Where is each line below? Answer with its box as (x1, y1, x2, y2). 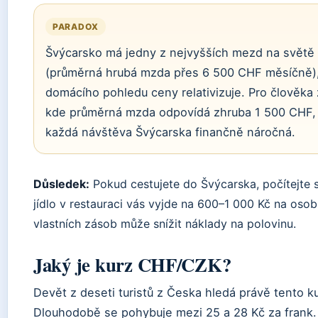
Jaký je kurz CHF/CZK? (33, 251, 231, 278)
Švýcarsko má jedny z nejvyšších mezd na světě (45, 45, 314, 60)
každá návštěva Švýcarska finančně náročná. (45, 125, 295, 139)
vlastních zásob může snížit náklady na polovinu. (33, 216, 296, 231)
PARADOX (53, 21, 99, 32)
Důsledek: (33, 177, 89, 191)
